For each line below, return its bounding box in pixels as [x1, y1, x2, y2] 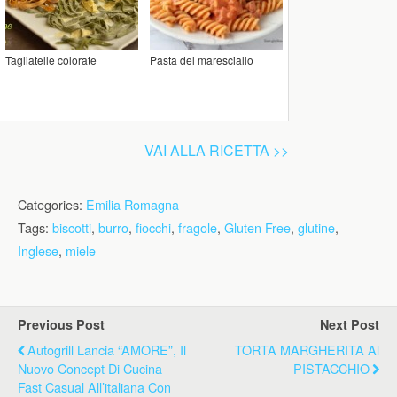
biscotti [52, 218, 91, 237]
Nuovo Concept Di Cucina [18, 359, 162, 378]
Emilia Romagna [86, 195, 179, 214]
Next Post [320, 315, 379, 333]
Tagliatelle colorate [5, 52, 97, 67]
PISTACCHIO [293, 359, 370, 378]
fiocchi [136, 218, 171, 237]
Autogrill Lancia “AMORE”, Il [27, 340, 186, 359]
